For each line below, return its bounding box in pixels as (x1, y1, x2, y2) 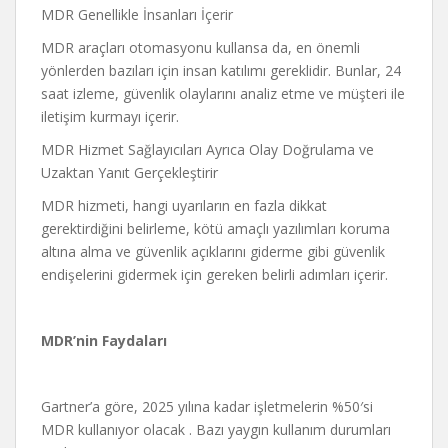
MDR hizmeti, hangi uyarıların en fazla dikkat (41, 196, 327, 215)
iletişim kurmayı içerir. (41, 107, 179, 126)
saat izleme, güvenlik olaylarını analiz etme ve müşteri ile (41, 84, 405, 103)
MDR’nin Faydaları (41, 331, 167, 350)
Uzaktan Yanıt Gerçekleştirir (41, 163, 218, 182)
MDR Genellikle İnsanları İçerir (41, 5, 233, 24)
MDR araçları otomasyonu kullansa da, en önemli (41, 38, 360, 57)
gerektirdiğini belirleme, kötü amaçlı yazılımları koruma (41, 219, 390, 238)
